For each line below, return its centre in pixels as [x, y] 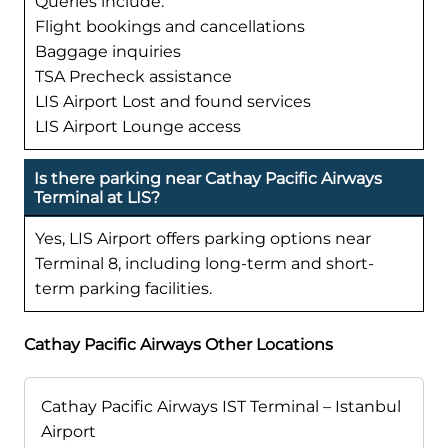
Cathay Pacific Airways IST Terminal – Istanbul [221, 407]
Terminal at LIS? [97, 198]
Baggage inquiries [108, 51]
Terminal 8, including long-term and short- [204, 264]
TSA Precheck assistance [133, 76]
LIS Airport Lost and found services [173, 101]
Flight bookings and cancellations [170, 26]
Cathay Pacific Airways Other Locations [178, 345]
